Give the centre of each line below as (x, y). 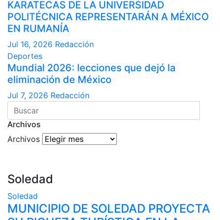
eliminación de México (59, 79)
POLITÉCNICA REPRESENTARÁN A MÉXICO (108, 16)
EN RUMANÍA (38, 28)
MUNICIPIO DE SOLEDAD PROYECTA (109, 208)
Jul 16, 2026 (30, 44)
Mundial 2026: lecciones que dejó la (91, 68)
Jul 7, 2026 (28, 95)
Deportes (25, 56)
